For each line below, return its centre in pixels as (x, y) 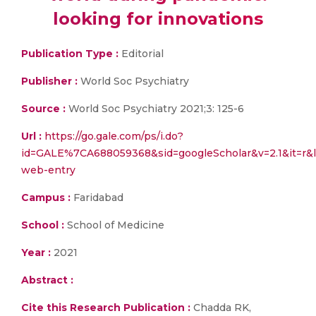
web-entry (48, 170)
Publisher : (51, 81)
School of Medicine (114, 225)
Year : (36, 253)
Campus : (46, 197)
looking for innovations (158, 19)
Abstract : (47, 280)
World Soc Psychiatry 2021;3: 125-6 (155, 109)
